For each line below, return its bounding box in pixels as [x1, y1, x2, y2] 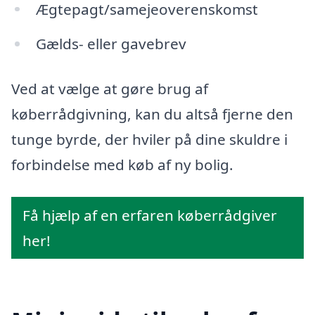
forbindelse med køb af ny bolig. [11, 155, 233, 175]
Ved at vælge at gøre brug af [11, 79, 208, 99]
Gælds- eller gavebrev [35, 34, 186, 54]
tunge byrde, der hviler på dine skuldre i [11, 129, 288, 150]
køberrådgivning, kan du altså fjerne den [11, 104, 293, 124]
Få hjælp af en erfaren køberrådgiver [22, 205, 277, 225]
